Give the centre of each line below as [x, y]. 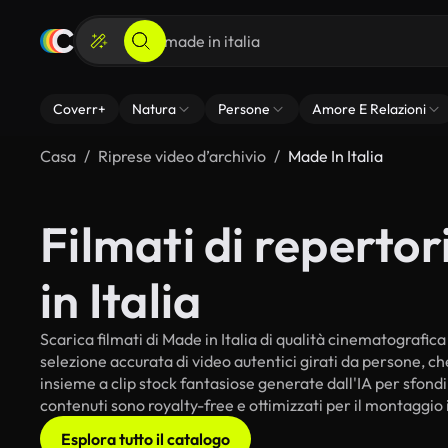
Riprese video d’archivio [182, 156]
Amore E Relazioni [369, 109]
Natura [154, 109]
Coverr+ [79, 109]
